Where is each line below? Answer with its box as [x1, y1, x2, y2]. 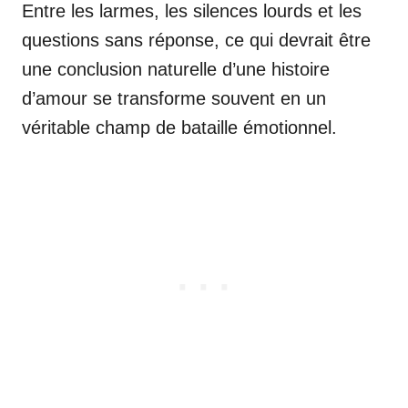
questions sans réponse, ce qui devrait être [22, 29, 371, 50]
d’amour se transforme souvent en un [22, 87, 326, 108]
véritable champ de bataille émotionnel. [22, 117, 337, 138]
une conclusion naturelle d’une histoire [22, 58, 330, 79]
